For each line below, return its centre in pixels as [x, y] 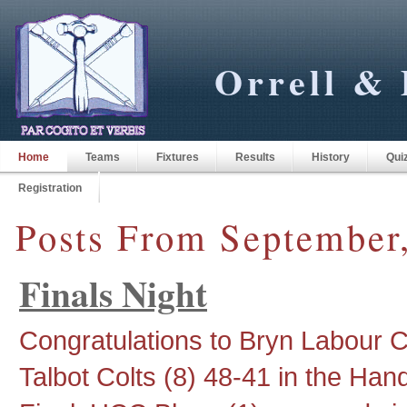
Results [255, 157]
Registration [50, 188]
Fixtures [178, 157]
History [331, 157]
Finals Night [113, 293]
